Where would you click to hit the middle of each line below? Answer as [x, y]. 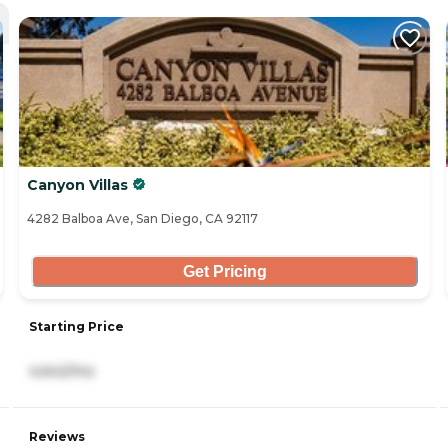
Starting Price [76, 327]
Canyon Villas [77, 185]
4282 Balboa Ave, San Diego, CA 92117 [142, 219]
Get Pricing [224, 271]
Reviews [57, 437]
